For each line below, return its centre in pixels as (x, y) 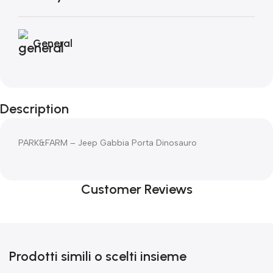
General (53, 43)
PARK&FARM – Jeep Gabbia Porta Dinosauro (108, 143)
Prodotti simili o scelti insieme (98, 256)
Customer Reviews (136, 189)
